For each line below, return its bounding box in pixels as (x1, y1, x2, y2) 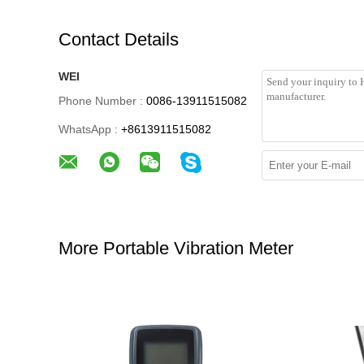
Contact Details (58, 29, 179, 50)
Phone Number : (58, 94, 143, 108)
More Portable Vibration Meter (58, 238, 293, 259)
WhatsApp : (58, 123, 118, 136)
